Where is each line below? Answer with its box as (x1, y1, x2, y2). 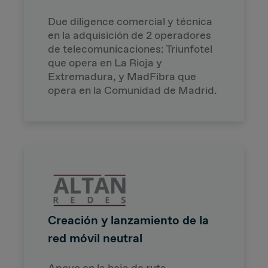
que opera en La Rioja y (48, 55, 162, 70)
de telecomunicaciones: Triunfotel (48, 41, 212, 56)
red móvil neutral (48, 230, 142, 246)
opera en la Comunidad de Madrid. (48, 83, 217, 98)
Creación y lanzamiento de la (48, 212, 209, 228)
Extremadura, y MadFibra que (48, 69, 196, 84)
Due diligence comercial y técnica (48, 14, 212, 29)
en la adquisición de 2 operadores (48, 28, 211, 42)
